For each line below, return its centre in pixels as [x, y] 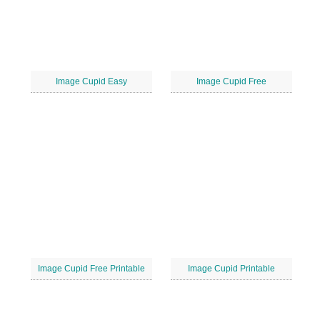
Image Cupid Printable [231, 269]
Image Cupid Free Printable [91, 269]
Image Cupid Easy [91, 81]
